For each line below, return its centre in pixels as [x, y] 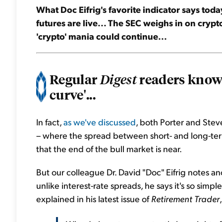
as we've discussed [100, 122]
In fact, [50, 122]
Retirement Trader [185, 198]
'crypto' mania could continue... [102, 36]
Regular [75, 79]
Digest [118, 79]
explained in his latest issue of [94, 198]
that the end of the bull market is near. [109, 148]
